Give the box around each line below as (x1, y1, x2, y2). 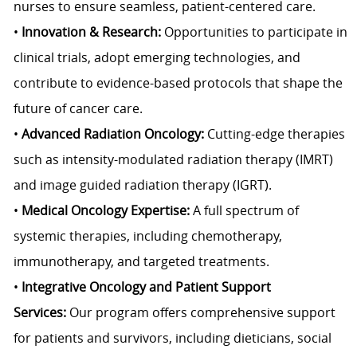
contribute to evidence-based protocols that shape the (13, 74, 343, 92)
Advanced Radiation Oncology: (21, 125, 204, 143)
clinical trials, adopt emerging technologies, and (13, 49, 300, 67)
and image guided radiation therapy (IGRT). (13, 176, 272, 194)
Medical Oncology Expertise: (21, 202, 190, 220)
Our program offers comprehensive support (65, 304, 335, 322)
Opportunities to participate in (163, 23, 347, 41)
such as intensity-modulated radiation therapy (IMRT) (13, 151, 333, 169)
